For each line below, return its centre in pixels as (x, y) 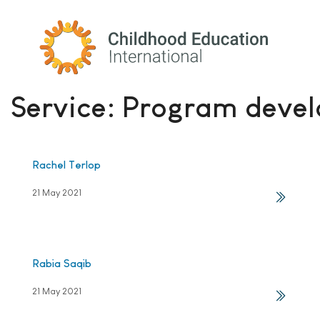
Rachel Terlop (66, 165)
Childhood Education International (136, 26)
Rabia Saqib (62, 263)
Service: (66, 107)
